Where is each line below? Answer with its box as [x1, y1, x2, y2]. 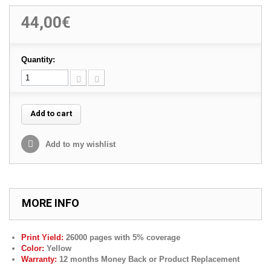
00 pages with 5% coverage [79, 233, 180, 242]
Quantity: [21, 55, 55, 64]
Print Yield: [21, 233, 64, 242]
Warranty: [21, 255, 57, 264]
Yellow [44, 244, 71, 253]
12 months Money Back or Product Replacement [57, 255, 240, 264]
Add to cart [30, 109, 72, 118]
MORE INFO [22, 197, 79, 209]
